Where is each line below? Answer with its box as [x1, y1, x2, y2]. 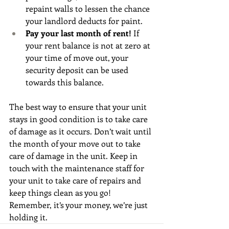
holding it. [9, 211, 48, 222]
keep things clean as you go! [9, 187, 113, 198]
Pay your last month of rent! [26, 27, 131, 38]
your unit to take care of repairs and [9, 174, 143, 186]
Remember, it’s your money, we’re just [9, 199, 150, 210]
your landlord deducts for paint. [26, 15, 143, 26]
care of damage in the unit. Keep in [9, 150, 140, 161]
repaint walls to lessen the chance [26, 3, 152, 14]
